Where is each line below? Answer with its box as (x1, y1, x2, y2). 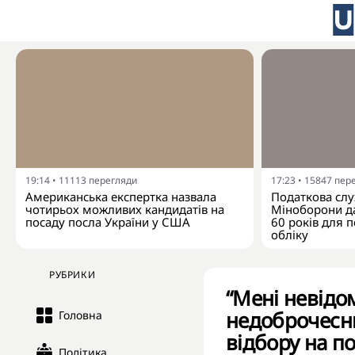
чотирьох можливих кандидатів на (25, 201, 224, 217)
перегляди (89, 174, 137, 187)
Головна (59, 307, 102, 323)
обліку (271, 227, 308, 242)
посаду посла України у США (25, 214, 190, 230)
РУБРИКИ (49, 268, 96, 281)
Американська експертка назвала (25, 189, 216, 204)
